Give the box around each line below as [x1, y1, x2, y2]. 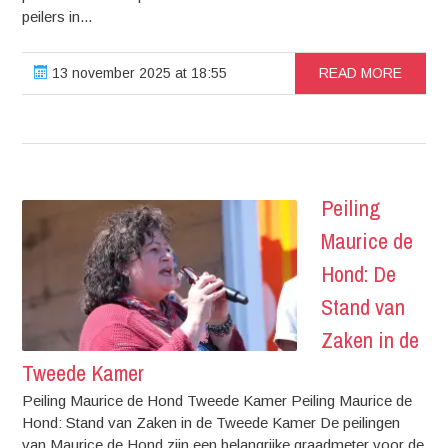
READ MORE [318, 64, 402, 81]
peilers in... [22, 7, 93, 25]
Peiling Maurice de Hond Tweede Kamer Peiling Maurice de [22, 391, 413, 409]
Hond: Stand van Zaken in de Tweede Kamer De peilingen [22, 413, 401, 431]
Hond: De [321, 258, 397, 289]
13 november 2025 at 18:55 [48, 64, 228, 81]
